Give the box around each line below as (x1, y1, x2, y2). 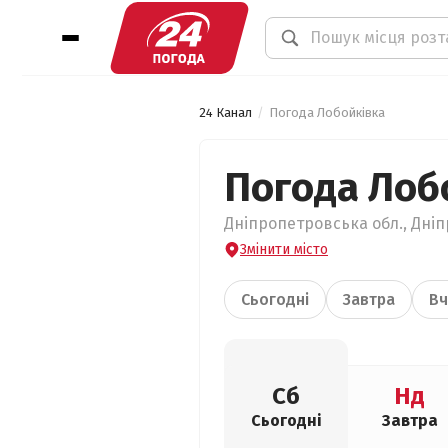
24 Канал (199, 105, 252, 120)
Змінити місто (240, 241, 328, 258)
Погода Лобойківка (269, 105, 385, 120)
